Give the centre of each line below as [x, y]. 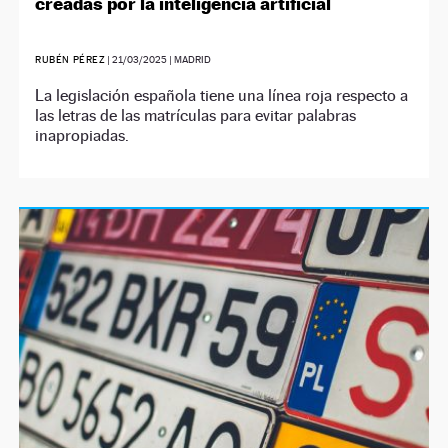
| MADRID [189, 60]
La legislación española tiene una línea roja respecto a [222, 96]
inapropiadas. [82, 136]
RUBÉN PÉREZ [70, 60]
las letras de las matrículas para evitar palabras [196, 116]
